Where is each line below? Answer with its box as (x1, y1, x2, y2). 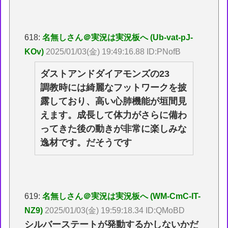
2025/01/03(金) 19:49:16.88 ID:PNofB (46, 47, 181, 56)
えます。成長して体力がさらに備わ (40, 110, 187, 121)
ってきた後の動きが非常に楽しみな (40, 124, 187, 134)
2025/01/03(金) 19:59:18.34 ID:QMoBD (45, 206, 185, 215)
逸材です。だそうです (40, 137, 132, 148)
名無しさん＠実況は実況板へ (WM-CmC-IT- (42, 192, 201, 201)
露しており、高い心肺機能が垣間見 (40, 96, 187, 107)
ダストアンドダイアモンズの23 (40, 69, 170, 79)
